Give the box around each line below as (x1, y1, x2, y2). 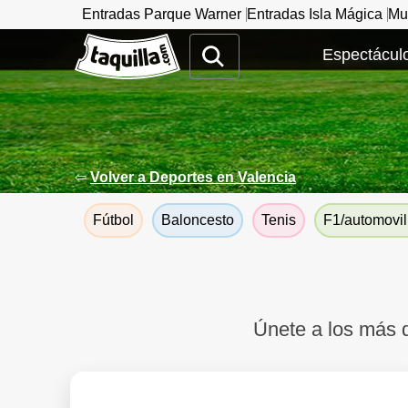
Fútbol (93, 212, 134, 228)
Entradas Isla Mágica (247, 6, 382, 22)
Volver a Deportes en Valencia (90, 169, 296, 185)
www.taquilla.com (75, 33, 189, 48)
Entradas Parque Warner (82, 6, 241, 22)
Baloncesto (161, 212, 234, 228)
